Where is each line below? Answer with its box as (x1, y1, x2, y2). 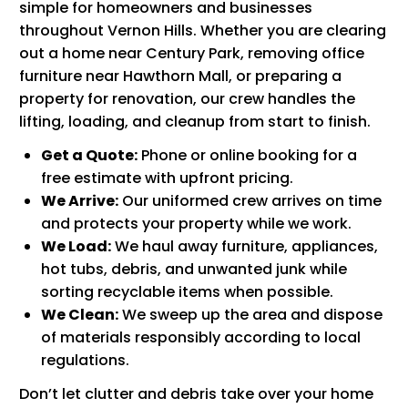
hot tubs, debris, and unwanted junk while (41, 258, 347, 280)
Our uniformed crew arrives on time (118, 189, 382, 211)
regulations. (41, 349, 129, 371)
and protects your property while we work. (41, 212, 352, 234)
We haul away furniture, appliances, (111, 235, 378, 257)
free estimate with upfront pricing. (41, 167, 293, 189)
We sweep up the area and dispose (118, 303, 382, 325)
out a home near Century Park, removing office (19, 42, 364, 64)
